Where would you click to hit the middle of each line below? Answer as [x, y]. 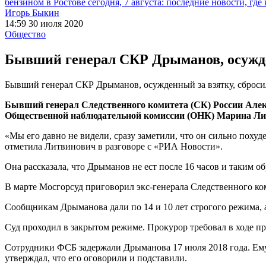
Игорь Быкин [32, 13]
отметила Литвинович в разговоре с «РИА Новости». [114, 146]
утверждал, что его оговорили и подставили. [96, 258]
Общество [25, 34]
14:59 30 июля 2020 [44, 23]
